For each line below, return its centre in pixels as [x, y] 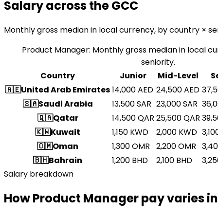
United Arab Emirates [65, 90]
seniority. [158, 62]
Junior [133, 75]
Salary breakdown [39, 174]
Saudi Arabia [65, 104]
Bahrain [65, 160]
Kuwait [65, 132]
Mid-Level [178, 75]
